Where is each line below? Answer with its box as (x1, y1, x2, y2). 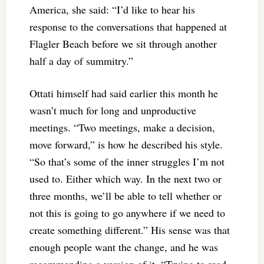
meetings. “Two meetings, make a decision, (29, 120, 215, 134)
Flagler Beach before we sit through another (29, 36, 217, 51)
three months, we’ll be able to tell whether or (29, 188, 222, 203)
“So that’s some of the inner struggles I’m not (29, 154, 225, 169)
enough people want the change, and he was (29, 239, 218, 254)
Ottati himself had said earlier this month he (29, 85, 218, 100)
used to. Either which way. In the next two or (29, 171, 222, 186)
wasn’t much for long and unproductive (29, 103, 196, 117)
